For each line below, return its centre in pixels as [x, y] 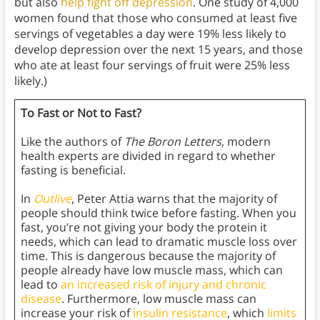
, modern [246, 142]
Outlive [52, 199]
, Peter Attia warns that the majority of [174, 199]
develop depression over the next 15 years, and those [158, 50]
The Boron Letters [172, 142]
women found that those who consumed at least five [155, 18]
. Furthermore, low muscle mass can [159, 299]
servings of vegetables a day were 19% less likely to [150, 34]
